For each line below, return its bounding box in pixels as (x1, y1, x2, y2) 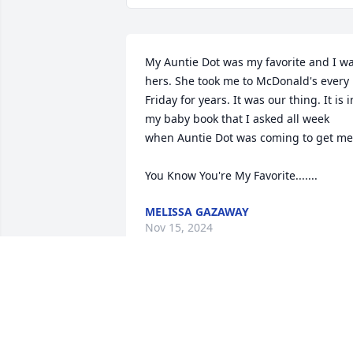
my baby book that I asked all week (145, 111, 329, 127)
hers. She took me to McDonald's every (145, 73, 349, 89)
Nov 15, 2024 (145, 220, 213, 236)
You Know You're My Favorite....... (145, 168, 318, 184)
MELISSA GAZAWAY (145, 204, 249, 220)
